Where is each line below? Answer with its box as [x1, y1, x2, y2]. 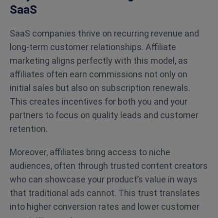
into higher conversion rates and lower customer [10, 201, 200, 212]
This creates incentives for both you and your [10, 96, 187, 107]
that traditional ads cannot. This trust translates [10, 188, 200, 198]
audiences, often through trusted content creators [10, 161, 208, 171]
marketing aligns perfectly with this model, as [10, 55, 188, 66]
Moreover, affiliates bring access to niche [10, 147, 170, 157]
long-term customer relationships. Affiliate [10, 42, 176, 52]
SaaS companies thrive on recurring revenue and [10, 28, 199, 38]
